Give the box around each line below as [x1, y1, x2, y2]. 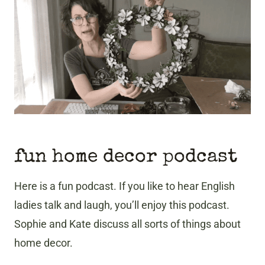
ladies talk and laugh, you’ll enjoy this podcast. [14, 199, 230, 212]
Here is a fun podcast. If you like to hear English [14, 180, 235, 193]
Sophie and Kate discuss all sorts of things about [14, 218, 241, 231]
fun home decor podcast [14, 148, 237, 168]
